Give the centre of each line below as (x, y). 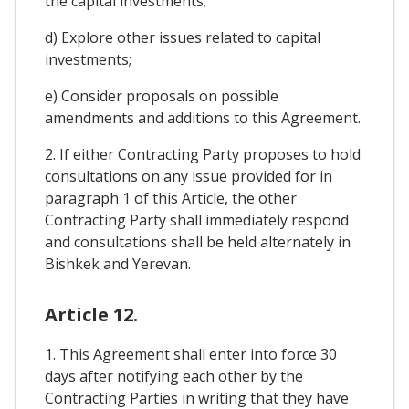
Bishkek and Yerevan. (118, 263)
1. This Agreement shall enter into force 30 (191, 354)
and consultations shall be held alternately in (198, 241)
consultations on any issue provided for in (189, 176)
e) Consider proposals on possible (162, 95)
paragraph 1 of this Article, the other (171, 198)
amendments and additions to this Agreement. (203, 117)
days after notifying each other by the (174, 376)
